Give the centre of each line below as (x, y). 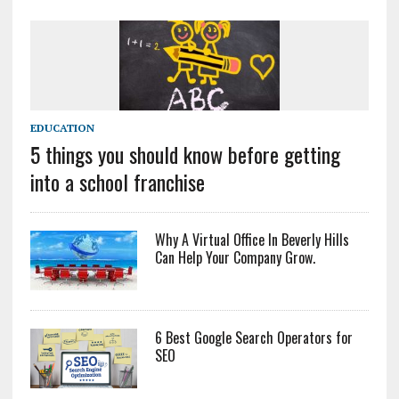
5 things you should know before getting (185, 155)
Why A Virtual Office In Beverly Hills (252, 240)
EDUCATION (62, 128)
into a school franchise (117, 182)
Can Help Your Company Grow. (235, 258)
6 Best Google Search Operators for (253, 338)
